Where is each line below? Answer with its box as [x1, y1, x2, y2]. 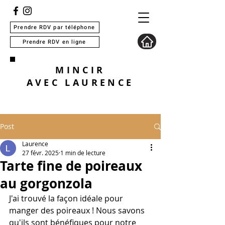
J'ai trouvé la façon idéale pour [9, 193, 125, 204]
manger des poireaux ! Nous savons [9, 205, 147, 216]
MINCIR [55, 64, 105, 76]
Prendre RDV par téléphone [14, 23, 95, 32]
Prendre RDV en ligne [22, 38, 86, 46]
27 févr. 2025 [22, 149, 59, 157]
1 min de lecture [60, 149, 105, 157]
